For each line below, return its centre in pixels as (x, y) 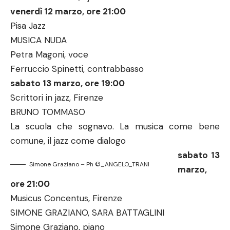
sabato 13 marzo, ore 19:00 (68, 83)
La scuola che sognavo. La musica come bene (115, 126)
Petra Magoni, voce (49, 54)
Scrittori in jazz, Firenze (57, 98)
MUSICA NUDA (39, 40)
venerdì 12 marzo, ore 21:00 (68, 11)
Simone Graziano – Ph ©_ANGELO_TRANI (89, 164)
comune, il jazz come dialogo (68, 141)
